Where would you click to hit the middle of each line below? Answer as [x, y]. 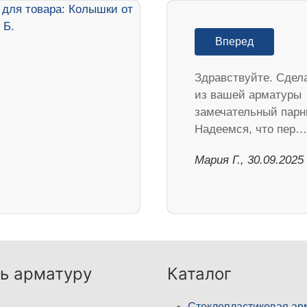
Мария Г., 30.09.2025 [249, 160]
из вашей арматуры [248, 95]
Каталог [199, 274]
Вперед [234, 42]
